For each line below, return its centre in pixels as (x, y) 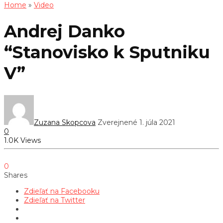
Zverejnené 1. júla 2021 (136, 122)
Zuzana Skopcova (65, 122)
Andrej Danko (64, 31)
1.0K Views (22, 140)
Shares (16, 175)
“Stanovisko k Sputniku (107, 52)
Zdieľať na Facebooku (62, 191)
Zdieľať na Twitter (55, 200)
